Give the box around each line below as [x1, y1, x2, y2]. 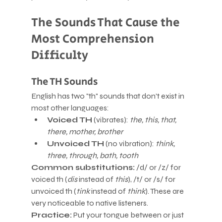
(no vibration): [104, 138, 156, 148]
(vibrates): [92, 114, 130, 124]
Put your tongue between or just [71, 210, 185, 220]
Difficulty [31, 46, 88, 64]
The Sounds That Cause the [31, 13, 182, 31]
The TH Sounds [31, 74, 98, 89]
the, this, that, [129, 114, 178, 124]
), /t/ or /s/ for [127, 174, 177, 184]
